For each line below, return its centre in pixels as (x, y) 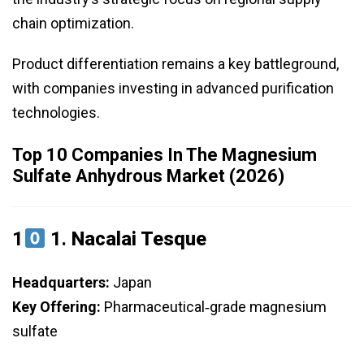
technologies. (56, 113)
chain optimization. (73, 24)
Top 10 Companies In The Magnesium (165, 155)
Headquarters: (61, 283)
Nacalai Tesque (139, 239)
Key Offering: (56, 307)
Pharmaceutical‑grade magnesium (214, 307)
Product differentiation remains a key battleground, (175, 64)
